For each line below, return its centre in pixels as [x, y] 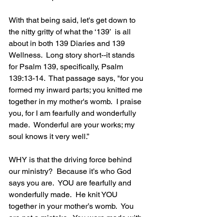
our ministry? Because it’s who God [71, 171]
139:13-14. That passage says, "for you [77, 78]
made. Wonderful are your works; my [73, 125]
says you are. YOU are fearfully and [71, 183]
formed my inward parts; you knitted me [77, 90]
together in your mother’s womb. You [72, 206]
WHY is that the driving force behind [71, 160]
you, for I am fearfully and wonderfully [73, 113]
